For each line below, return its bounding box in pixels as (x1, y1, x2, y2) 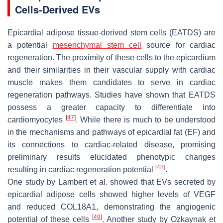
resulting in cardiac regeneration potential (7, 165, 155, 174)
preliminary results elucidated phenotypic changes (7, 152, 216, 161)
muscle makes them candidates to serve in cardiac (7, 78, 216, 87)
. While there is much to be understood (75, 115, 216, 124)
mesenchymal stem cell (52, 40, 142, 49)
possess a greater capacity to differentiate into (7, 103, 216, 111)
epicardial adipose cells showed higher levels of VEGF (7, 190, 216, 199)
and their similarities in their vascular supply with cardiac (7, 65, 216, 74)
